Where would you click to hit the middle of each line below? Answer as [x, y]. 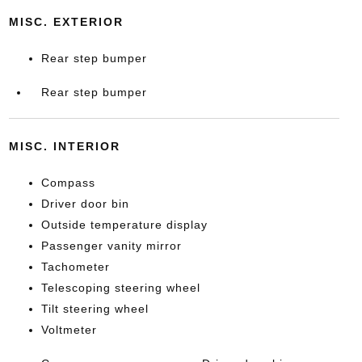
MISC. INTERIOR [64, 146]
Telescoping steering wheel [120, 287]
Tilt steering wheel [95, 308]
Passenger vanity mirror [111, 245]
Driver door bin [85, 203]
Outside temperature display [124, 224]
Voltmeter [69, 329]
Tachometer [75, 266]
